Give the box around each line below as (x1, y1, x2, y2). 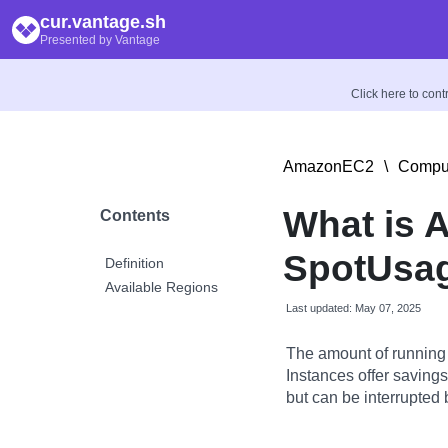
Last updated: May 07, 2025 (286, 302, 422, 314)
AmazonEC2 (283, 158, 375, 175)
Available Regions (105, 279, 218, 295)
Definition (105, 255, 164, 271)
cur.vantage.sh (40, 12, 166, 32)
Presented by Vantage (40, 33, 160, 47)
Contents (100, 207, 170, 224)
